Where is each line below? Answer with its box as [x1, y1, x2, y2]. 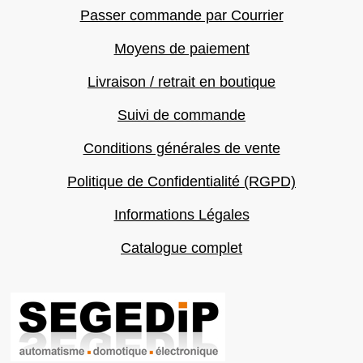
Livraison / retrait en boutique [88, 74, 275, 90]
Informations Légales [113, 207, 250, 223]
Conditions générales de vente [83, 140, 280, 156]
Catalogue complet [121, 240, 242, 256]
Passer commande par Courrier [79, 7, 284, 23]
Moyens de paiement [113, 41, 250, 57]
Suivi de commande [117, 107, 246, 123]
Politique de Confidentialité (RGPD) [67, 173, 296, 190]
